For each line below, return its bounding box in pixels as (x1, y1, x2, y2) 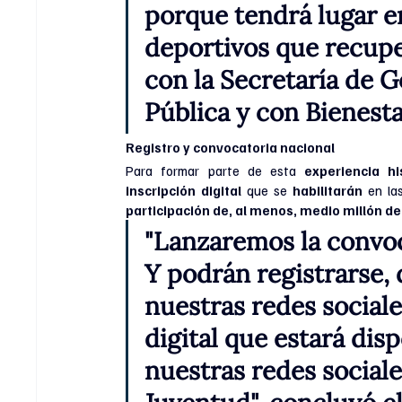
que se (241, 181, 293, 198)
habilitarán (292, 181, 363, 198)
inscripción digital (126, 181, 242, 198)
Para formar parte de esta (126, 162, 305, 179)
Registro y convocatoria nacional (126, 138, 336, 155)
